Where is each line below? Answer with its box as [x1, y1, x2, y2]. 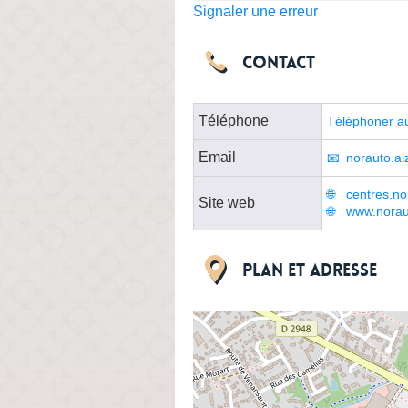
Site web [199, 194, 255, 210]
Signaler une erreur [193, 3, 318, 19]
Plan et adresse [242, 259, 377, 281]
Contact [242, 51, 315, 74]
